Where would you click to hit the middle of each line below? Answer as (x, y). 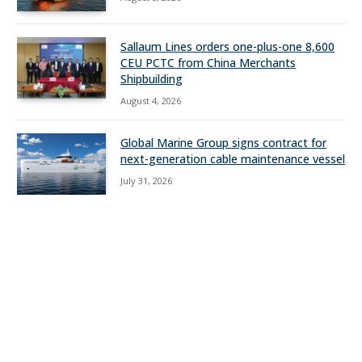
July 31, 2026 (146, 181)
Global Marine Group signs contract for (223, 143)
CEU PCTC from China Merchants (208, 63)
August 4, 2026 (151, 101)
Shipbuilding (152, 79)
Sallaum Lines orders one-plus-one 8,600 (227, 47)
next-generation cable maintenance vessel (233, 159)
